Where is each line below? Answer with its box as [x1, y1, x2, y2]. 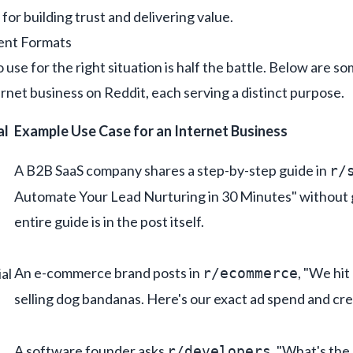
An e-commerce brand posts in [14, 263, 203, 281]
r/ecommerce [203, 264, 298, 281]
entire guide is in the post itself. [14, 212, 204, 230]
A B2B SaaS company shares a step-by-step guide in [14, 161, 329, 179]
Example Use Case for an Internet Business [14, 121, 288, 139]
